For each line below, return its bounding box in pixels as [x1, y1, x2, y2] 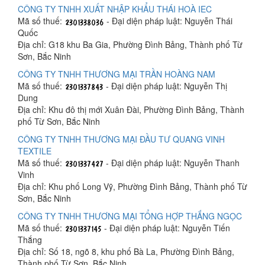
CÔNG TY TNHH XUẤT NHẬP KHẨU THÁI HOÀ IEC [18, 3, 212, 15]
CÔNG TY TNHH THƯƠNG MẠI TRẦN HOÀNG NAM [18, 68, 215, 80]
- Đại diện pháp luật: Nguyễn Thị [104, 80, 227, 92]
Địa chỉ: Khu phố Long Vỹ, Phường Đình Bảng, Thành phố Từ [18, 180, 247, 192]
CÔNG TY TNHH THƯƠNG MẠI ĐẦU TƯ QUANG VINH [18, 133, 225, 145]
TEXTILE [18, 145, 51, 157]
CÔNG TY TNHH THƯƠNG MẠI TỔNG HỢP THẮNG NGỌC [18, 210, 242, 222]
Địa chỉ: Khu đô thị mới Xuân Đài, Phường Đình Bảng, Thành [18, 104, 244, 115]
